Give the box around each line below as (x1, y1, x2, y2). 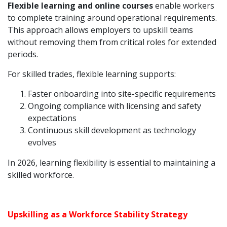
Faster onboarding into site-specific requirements (28, 88, 216, 99)
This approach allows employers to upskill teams (8, 24, 193, 35)
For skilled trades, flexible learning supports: (8, 68, 176, 80)
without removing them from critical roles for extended (8, 36, 216, 48)
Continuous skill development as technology (28, 125, 196, 136)
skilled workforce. (8, 169, 74, 180)
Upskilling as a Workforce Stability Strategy (8, 209, 187, 220)
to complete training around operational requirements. (8, 12, 217, 23)
